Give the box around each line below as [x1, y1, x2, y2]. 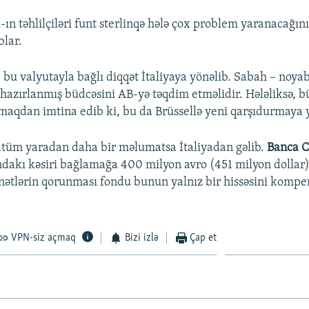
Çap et [190, 232, 217, 244]
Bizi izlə [124, 232, 159, 244]
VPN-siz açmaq [11, 232, 77, 244]
